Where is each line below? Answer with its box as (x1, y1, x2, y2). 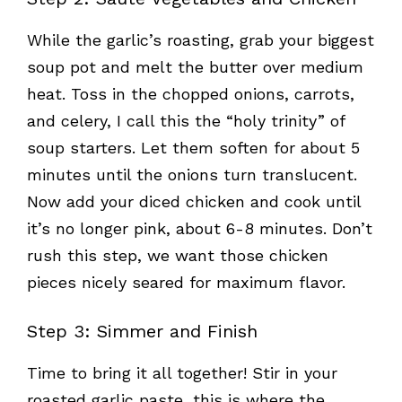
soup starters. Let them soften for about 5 (27, 138, 360, 158)
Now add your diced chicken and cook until (27, 192, 361, 212)
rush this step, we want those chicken (27, 246, 328, 266)
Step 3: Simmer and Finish (27, 320, 258, 343)
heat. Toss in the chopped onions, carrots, (27, 84, 354, 104)
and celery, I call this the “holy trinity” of (27, 111, 345, 131)
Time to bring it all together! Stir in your (27, 363, 337, 383)
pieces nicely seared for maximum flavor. (27, 273, 345, 293)
